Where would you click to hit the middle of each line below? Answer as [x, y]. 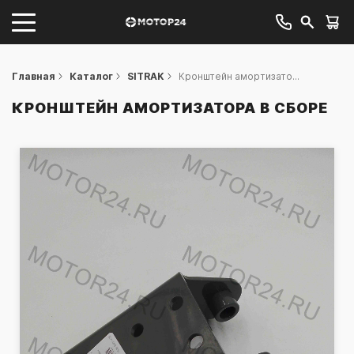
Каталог [91, 76]
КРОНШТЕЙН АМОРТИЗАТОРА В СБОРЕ [170, 108]
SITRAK [146, 76]
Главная [34, 76]
